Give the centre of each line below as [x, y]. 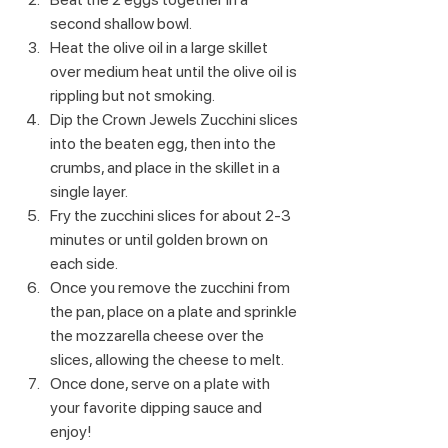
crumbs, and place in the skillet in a [166, 168]
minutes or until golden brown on [160, 240]
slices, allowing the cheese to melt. [167, 360]
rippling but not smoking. [132, 96]
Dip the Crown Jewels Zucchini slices [175, 120]
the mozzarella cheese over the [158, 336]
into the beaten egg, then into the [164, 144]
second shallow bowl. [121, 24]
